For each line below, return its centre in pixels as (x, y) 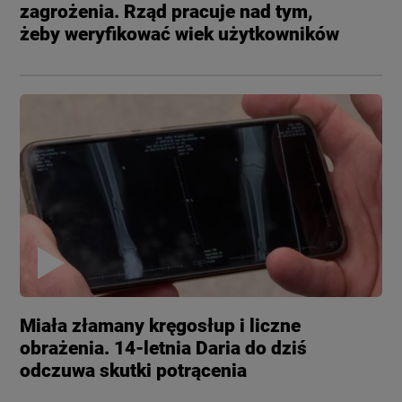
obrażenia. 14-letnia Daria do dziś (164, 349)
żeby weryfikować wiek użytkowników (180, 34)
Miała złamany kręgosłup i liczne (161, 326)
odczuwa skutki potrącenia (134, 371)
